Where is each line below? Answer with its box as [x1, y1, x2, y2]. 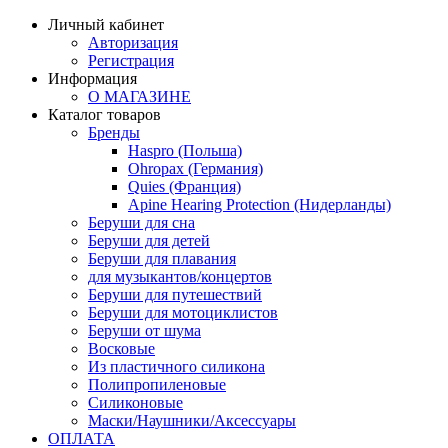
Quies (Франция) [128, 178, 241, 195]
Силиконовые [88, 394, 183, 411]
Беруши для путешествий [88, 286, 262, 303]
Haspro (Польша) [128, 142, 242, 159]
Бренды [88, 124, 140, 141]
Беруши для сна [88, 214, 195, 231]
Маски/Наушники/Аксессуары [88, 412, 296, 429]
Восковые [88, 340, 155, 357]
